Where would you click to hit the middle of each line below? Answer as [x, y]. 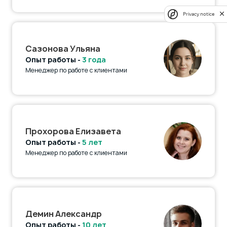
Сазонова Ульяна [63, 48]
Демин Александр [64, 214]
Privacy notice [199, 14]
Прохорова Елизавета [73, 131]
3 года [94, 59]
